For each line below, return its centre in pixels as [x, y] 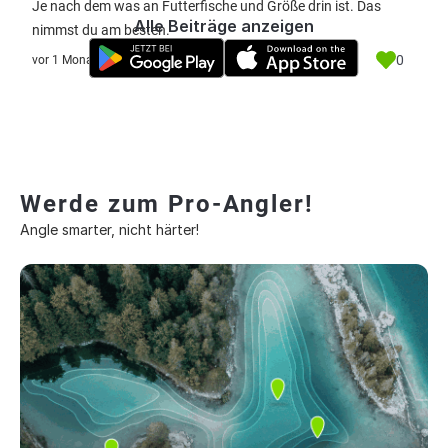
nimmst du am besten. [101, 30]
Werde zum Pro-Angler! [167, 204]
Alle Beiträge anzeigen [224, 26]
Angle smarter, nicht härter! [109, 229]
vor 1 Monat [64, 60]
